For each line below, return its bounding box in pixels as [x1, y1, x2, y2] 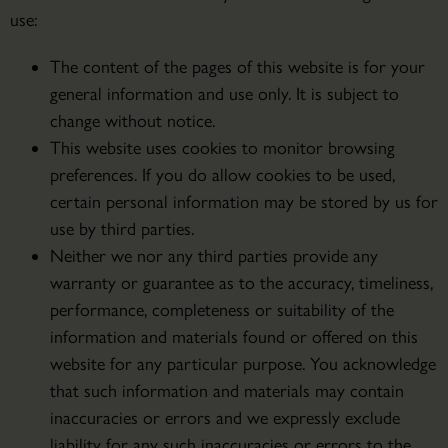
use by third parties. [50, 218, 194, 240]
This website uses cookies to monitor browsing [50, 137, 395, 159]
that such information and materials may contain [50, 380, 404, 402]
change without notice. [50, 110, 215, 132]
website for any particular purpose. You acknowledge [50, 353, 436, 375]
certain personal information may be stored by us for [50, 191, 438, 213]
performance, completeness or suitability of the [50, 299, 394, 321]
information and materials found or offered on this [50, 326, 418, 348]
